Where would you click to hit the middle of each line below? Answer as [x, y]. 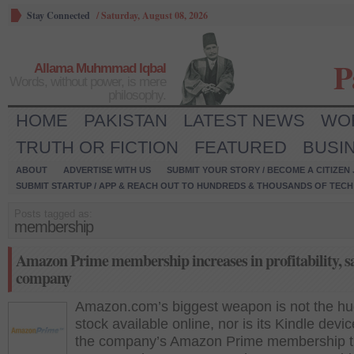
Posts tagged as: [53, 214]
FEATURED [241, 147]
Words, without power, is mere [88, 82]
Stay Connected [58, 15]
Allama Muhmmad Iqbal [100, 68]
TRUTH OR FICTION [97, 147]
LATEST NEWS [244, 121]
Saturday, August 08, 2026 [154, 15]
